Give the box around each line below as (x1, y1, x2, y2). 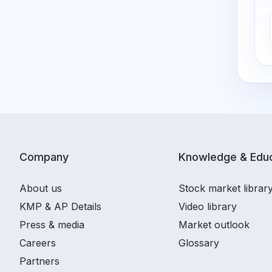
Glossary (178, 237, 219, 249)
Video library (178, 200, 237, 212)
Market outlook (178, 219, 250, 231)
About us (19, 182, 62, 194)
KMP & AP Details (19, 200, 101, 212)
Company (19, 151, 69, 163)
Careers (19, 237, 56, 249)
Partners (19, 255, 59, 267)
